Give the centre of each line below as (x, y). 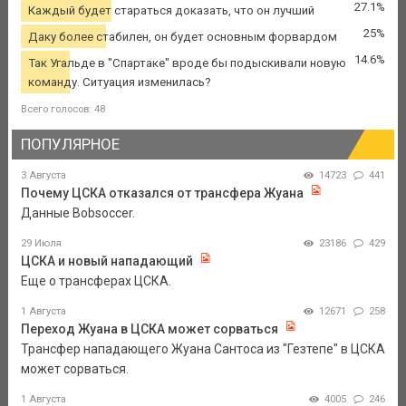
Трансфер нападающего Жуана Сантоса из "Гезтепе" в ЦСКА (203, 349)
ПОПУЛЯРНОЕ (70, 144)
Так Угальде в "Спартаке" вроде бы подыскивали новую (187, 63)
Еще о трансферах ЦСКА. (96, 281)
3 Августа (43, 176)
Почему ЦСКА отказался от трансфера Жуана (162, 193)
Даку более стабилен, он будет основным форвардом (182, 36)
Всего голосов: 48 (63, 109)
